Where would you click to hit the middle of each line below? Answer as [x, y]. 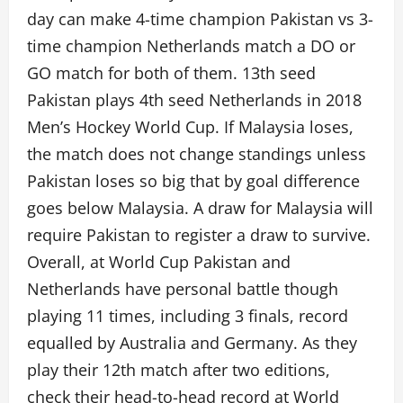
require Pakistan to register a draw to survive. [199, 235]
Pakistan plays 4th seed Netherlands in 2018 [194, 100]
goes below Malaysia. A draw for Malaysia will [200, 208]
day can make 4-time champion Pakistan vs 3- [200, 19]
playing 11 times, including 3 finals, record [188, 316]
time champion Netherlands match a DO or [191, 46]
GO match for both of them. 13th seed [171, 73]
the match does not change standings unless [197, 154]
